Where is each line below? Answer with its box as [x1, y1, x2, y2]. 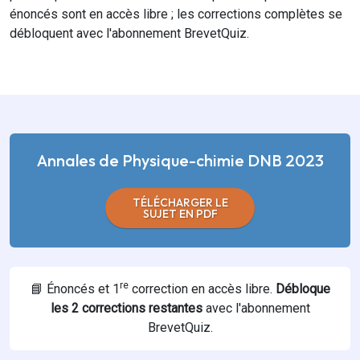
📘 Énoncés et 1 [30, 281, 120, 297]
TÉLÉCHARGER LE [132, 195, 228, 211]
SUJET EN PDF [142, 207, 218, 222]
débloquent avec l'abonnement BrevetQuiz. [10, 26, 249, 42]
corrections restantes [78, 301, 202, 317]
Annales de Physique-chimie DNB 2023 [36, 150, 324, 171]
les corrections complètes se [177, 6, 342, 22]
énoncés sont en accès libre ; [10, 6, 177, 22]
